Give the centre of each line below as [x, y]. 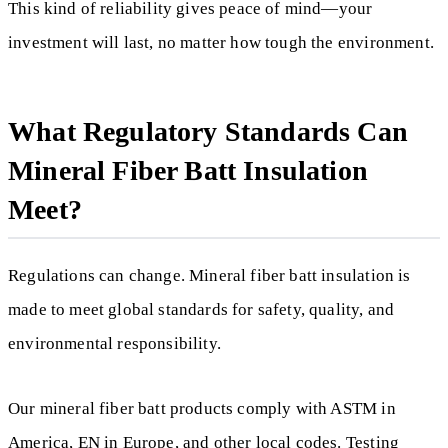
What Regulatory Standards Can [208, 132]
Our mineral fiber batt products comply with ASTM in [202, 408]
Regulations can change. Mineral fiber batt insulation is [209, 276]
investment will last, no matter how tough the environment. [221, 43]
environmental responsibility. [114, 344]
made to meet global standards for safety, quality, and [201, 310]
